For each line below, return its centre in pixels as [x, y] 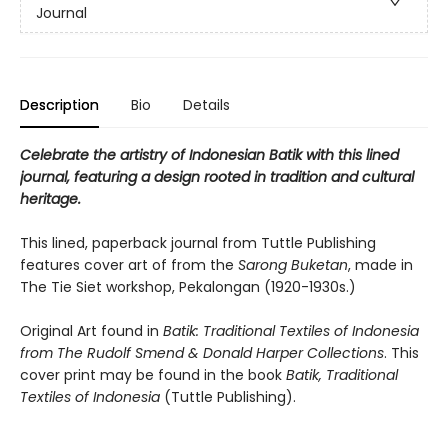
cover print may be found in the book [151, 375]
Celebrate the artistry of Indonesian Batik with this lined [209, 155]
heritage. [50, 199]
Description [59, 105]
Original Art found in [91, 331]
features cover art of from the [129, 265]
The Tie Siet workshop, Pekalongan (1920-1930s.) [188, 287]
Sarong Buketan [293, 265]
